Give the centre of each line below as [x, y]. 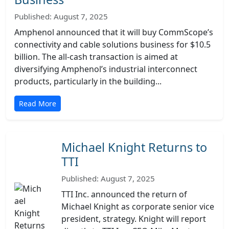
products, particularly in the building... [88, 81]
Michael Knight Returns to [134, 147]
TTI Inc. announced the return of [124, 194]
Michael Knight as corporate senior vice [138, 207]
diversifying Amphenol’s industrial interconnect [106, 69]
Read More [38, 104]
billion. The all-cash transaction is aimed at [96, 57]
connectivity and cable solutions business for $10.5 [112, 44]
